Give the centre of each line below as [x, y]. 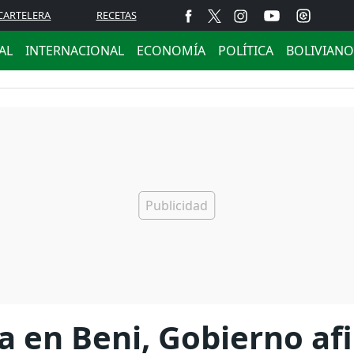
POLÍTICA [246, 51]
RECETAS [116, 15]
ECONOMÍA [171, 51]
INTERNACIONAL [75, 51]
